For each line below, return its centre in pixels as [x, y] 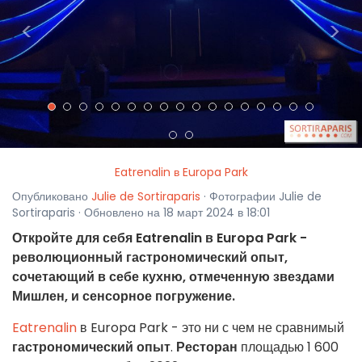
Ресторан [207, 347]
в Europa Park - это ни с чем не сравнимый [210, 328]
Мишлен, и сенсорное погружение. [124, 297]
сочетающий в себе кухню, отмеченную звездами [173, 277]
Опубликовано [52, 197]
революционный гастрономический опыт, [150, 258]
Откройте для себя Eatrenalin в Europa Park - [160, 238]
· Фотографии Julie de [261, 197]
